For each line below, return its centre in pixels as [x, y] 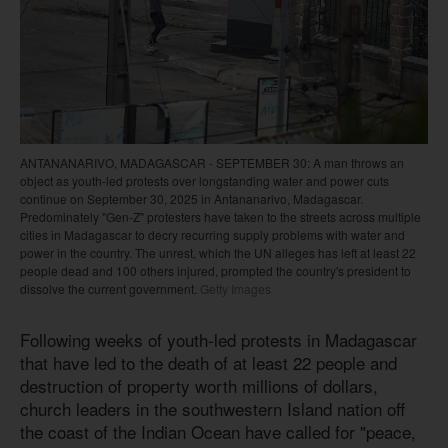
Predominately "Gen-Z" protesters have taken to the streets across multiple [220, 216]
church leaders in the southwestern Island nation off [212, 408]
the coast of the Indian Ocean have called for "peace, [218, 431]
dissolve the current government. [108, 288]
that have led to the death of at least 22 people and [208, 362]
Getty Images [234, 288]
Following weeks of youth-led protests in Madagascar [218, 339]
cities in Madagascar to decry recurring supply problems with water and [212, 234]
